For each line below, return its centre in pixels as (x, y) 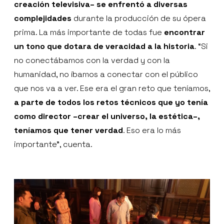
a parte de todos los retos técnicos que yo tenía (111, 102)
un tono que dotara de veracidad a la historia (104, 46)
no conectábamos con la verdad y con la (92, 60)
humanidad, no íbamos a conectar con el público (106, 74)
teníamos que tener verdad (68, 130)
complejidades (43, 18)
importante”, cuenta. (53, 144)
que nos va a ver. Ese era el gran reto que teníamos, (112, 88)
